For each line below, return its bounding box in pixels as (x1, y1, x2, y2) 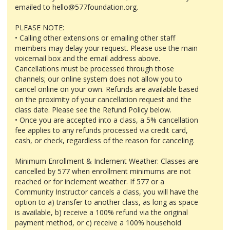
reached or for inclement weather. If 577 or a (15, 177, 164, 186)
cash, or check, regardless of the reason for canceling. (15, 136, 195, 145)
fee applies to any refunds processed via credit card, (15, 125, 188, 135)
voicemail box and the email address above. (15, 53, 160, 63)
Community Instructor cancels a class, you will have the (15, 187, 199, 197)
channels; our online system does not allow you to (15, 74, 182, 84)
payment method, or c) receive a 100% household (15, 218, 181, 227)
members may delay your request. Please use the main (15, 43, 198, 53)
